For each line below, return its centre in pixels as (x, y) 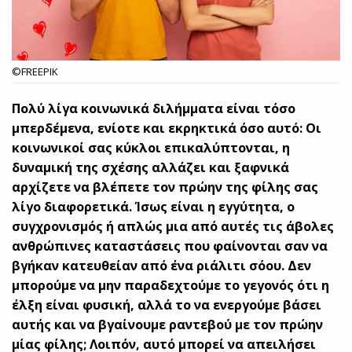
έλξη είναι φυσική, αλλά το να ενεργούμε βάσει (167, 304)
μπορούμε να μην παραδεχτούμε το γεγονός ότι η (171, 285)
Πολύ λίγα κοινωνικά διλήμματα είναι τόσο (154, 108)
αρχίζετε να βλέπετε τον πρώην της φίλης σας (165, 187)
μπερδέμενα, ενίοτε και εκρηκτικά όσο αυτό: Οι (167, 128)
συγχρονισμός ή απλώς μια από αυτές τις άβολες (173, 226)
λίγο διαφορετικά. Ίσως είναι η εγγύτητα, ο (154, 206)
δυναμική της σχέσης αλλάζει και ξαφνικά (151, 167)
